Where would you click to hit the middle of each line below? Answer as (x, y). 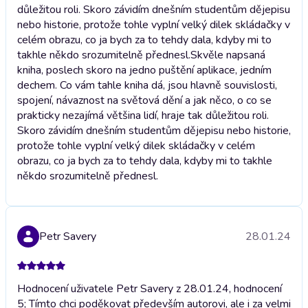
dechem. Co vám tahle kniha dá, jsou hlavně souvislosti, (147, 85)
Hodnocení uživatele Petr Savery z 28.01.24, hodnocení (150, 288)
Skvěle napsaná (228, 55)
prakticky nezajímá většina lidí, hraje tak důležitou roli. (143, 115)
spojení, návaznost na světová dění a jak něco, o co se (144, 100)
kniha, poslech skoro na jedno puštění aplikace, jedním (144, 70)
